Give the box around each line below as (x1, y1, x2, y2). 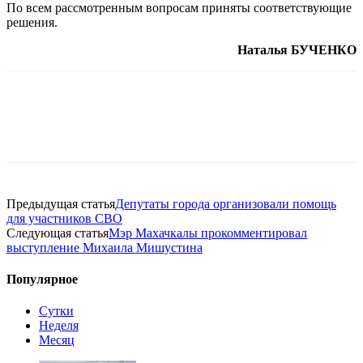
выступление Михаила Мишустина (6, 240, 203, 254)
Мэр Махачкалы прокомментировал (109, 225, 307, 240)
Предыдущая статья (6, 196, 115, 211)
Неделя (39, 318, 79, 333)
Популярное (6, 272, 78, 287)
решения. (6, 15, 58, 29)
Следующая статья (6, 225, 109, 240)
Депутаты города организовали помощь (115, 196, 336, 211)
